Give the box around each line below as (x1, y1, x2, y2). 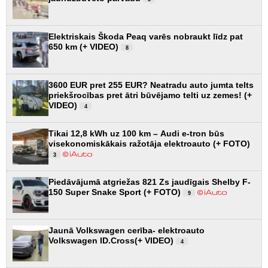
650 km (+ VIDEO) (48, 41, 121, 51)
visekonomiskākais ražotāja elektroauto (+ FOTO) (48, 138, 250, 148)
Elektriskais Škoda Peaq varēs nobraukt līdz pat (48, 31, 243, 41)
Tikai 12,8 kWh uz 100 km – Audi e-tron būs (48, 128, 224, 138)
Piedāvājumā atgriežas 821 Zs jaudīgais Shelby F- (48, 176, 251, 187)
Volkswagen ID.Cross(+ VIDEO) (48, 235, 176, 245)
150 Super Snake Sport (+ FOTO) (48, 187, 183, 197)
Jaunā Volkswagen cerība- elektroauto (48, 225, 205, 235)
